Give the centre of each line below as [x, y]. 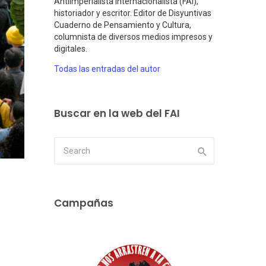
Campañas [84, 203]
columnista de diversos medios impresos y [133, 37]
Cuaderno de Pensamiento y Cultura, [123, 25]
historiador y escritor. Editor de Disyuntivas [133, 13]
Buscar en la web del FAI [117, 114]
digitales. [71, 49]
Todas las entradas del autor [107, 69]
